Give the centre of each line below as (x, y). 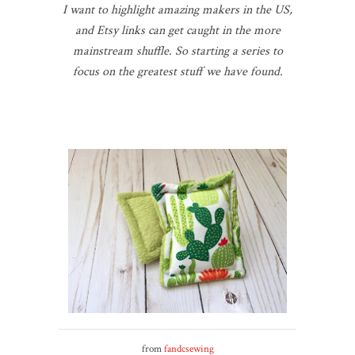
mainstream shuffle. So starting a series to (177, 51)
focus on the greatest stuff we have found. (177, 71)
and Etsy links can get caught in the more (177, 30)
